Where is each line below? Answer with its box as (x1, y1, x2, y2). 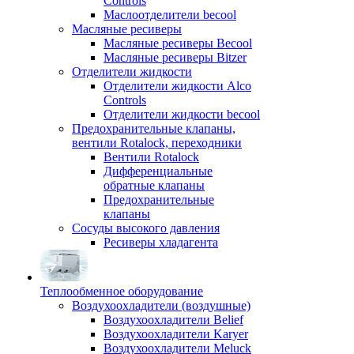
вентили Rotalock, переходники (72, 136, 242, 149)
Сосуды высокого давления (72, 221, 220, 235)
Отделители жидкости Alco (104, 79, 251, 92)
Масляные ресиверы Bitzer (104, 51, 247, 64)
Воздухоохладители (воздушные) (72, 299, 250, 312)
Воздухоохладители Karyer (104, 327, 248, 341)
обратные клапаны (104, 179, 205, 192)
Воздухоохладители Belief (104, 313, 243, 326)
